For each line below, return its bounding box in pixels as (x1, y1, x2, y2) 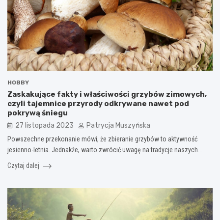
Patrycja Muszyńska (86, 121, 150, 130)
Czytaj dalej (7, 162, 41, 170)
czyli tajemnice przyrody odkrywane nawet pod (7, 99, 189, 109)
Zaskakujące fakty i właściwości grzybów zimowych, (7, 90, 207, 99)
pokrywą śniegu (7, 109, 68, 118)
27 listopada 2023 (15, 121, 74, 130)
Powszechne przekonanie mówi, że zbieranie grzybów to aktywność (7, 135, 197, 143)
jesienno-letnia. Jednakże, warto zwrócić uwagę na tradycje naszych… (7, 146, 202, 154)
